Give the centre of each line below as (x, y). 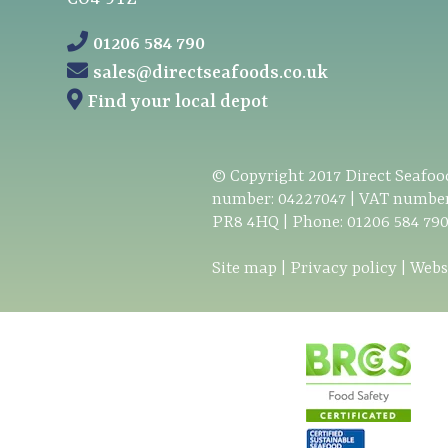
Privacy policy (343, 268)
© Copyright (260, 176)
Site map (244, 268)
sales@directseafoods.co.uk (211, 73)
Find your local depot (178, 102)
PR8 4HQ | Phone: (279, 222)
